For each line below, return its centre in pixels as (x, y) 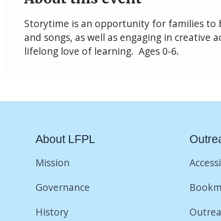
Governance (63, 187)
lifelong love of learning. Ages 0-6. (102, 51)
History (52, 212)
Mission (53, 162)
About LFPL (65, 139)
